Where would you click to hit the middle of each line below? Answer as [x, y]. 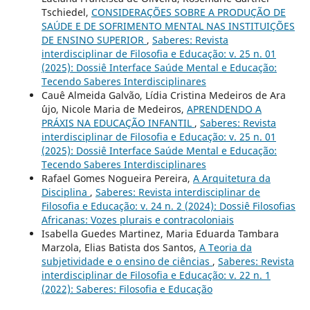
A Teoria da [225, 247]
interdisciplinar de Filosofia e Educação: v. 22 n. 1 [156, 275]
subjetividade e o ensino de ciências [127, 261]
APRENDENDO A [224, 109]
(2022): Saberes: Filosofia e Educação [127, 289]
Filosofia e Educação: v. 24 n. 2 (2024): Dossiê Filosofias [168, 206]
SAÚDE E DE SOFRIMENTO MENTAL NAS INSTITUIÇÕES [168, 26]
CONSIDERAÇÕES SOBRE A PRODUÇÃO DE [188, 12]
